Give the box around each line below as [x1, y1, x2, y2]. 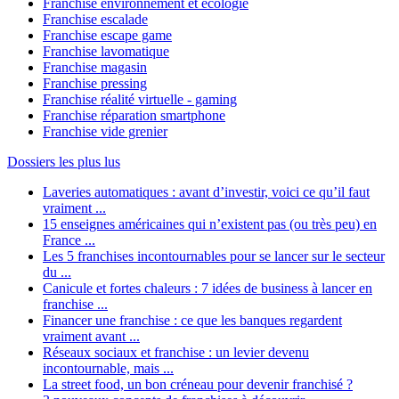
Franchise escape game [43, 28, 172, 44]
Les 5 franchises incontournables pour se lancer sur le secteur [43, 248, 385, 265]
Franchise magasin [43, 60, 147, 76]
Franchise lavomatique [43, 44, 169, 60]
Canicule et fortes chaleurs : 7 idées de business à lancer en [43, 281, 372, 297]
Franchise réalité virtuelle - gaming [43, 92, 237, 108]
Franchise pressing [43, 76, 147, 92]
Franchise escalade [43, 12, 148, 28]
